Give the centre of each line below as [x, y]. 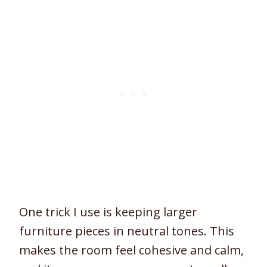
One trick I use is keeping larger [108, 212]
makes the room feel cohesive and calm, [131, 250]
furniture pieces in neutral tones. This [127, 231]
